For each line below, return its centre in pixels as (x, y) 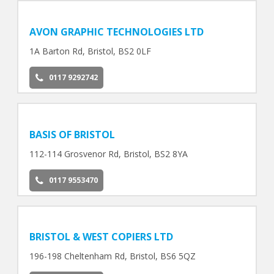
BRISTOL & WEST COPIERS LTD (101, 237)
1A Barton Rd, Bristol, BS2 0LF (90, 51)
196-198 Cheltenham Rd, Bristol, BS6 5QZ (112, 256)
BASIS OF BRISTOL (72, 134)
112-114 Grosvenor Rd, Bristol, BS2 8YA (108, 154)
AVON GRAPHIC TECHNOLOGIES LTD (116, 31)
